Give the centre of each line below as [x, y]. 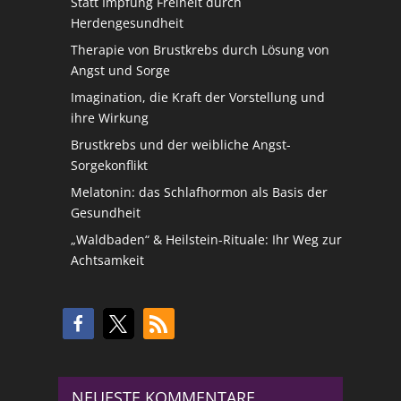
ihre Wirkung [109, 117]
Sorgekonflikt [109, 165]
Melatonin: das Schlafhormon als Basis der [199, 192]
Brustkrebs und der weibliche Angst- [180, 144]
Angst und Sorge [120, 70]
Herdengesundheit [127, 22]
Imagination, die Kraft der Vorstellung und [197, 97]
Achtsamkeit [107, 260]
